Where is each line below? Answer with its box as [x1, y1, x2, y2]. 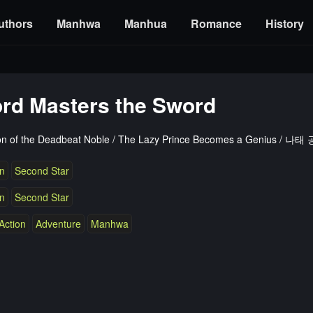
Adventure [35, 217, 81, 231]
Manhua [124, 15, 167, 31]
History [265, 15, 304, 31]
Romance [191, 15, 242, 31]
